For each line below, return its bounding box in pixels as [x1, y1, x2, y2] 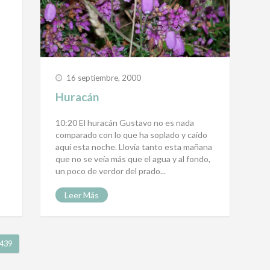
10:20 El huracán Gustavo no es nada [55, 118, 195, 128]
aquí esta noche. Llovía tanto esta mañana [55, 142, 213, 152]
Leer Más [64, 190, 99, 201]
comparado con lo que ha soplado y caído [55, 130, 208, 140]
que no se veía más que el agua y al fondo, [55, 154, 211, 165]
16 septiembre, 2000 [66, 73, 142, 83]
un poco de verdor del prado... [55, 166, 166, 177]
